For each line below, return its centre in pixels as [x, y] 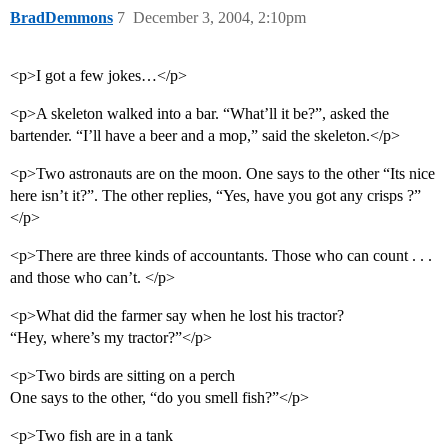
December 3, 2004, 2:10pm [219, 18]
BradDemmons [61, 18]
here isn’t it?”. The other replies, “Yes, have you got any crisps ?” [215, 196]
